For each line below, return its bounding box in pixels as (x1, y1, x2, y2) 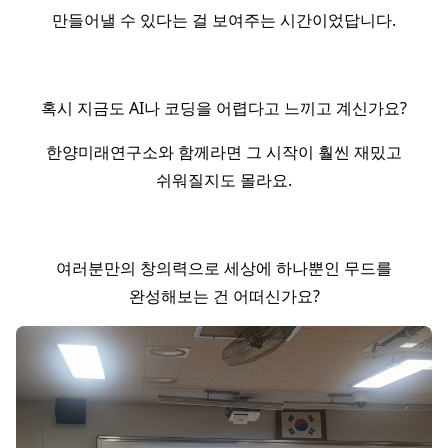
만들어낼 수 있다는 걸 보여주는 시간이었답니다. (52, 9, 396, 31)
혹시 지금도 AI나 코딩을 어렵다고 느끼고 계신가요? (41, 97, 407, 119)
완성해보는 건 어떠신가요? (128, 285, 320, 307)
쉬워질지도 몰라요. (156, 169, 292, 191)
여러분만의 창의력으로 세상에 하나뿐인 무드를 (56, 257, 392, 279)
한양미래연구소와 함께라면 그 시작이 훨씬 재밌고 (46, 141, 402, 163)
